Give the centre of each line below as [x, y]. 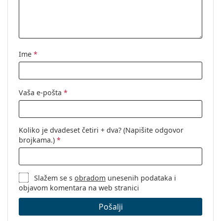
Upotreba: [33, 9]
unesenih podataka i [141, 178]
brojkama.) [38, 140]
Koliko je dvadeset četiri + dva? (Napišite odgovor [101, 130]
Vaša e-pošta [41, 92]
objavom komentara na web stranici [79, 187]
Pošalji [110, 206]
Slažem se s [55, 178]
